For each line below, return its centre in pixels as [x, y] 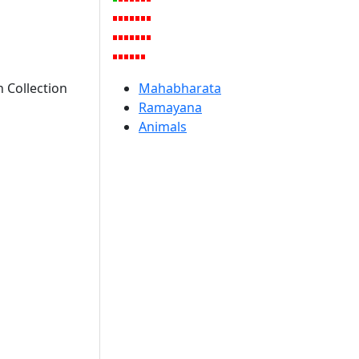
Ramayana [170, 107]
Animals [163, 127]
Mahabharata [180, 88]
